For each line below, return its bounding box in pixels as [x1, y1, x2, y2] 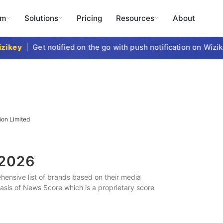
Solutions [24, 13, 58, 23]
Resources [115, 13, 154, 23]
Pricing [76, 13, 102, 23]
